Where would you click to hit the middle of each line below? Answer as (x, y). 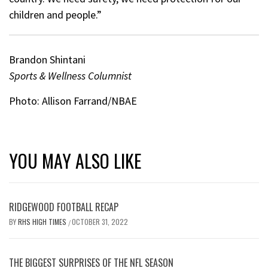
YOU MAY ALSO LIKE (75, 160)
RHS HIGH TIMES (43, 221)
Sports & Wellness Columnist (70, 75)
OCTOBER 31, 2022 (100, 221)
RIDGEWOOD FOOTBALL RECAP (64, 207)
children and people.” (55, 14)
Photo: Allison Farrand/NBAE (73, 100)
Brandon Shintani (47, 59)
